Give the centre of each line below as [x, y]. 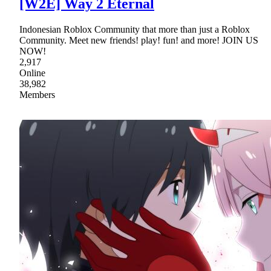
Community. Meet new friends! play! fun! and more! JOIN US [139, 40]
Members [37, 94]
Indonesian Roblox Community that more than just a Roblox [135, 29]
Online [32, 73]
